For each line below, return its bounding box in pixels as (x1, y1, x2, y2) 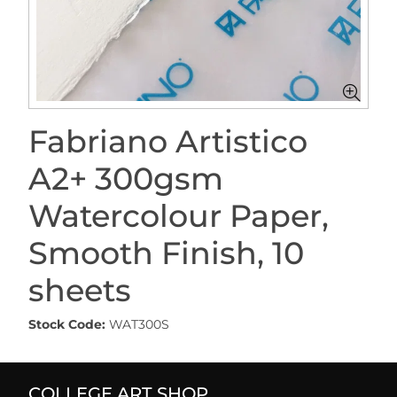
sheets (28, 271, 131, 309)
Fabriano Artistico (28, 122, 307, 160)
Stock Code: (28, 316, 105, 332)
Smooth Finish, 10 (28, 234, 304, 272)
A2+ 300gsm (28, 160, 223, 198)
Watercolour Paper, (28, 197, 329, 235)
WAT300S (109, 316, 169, 332)
